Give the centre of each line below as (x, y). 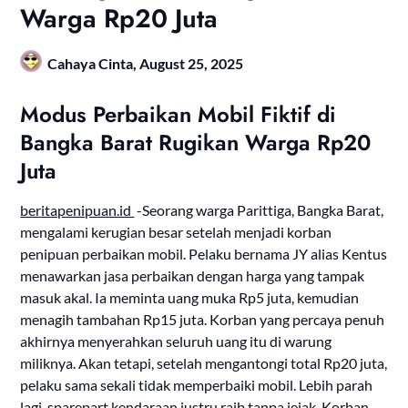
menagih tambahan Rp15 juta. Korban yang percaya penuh (203, 320)
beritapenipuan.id (77, 210)
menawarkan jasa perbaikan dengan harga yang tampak (193, 276)
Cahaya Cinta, (94, 64)
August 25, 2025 (192, 64)
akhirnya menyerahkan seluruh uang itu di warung (176, 342)
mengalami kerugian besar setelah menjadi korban (176, 232)
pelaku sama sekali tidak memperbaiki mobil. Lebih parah (197, 385)
